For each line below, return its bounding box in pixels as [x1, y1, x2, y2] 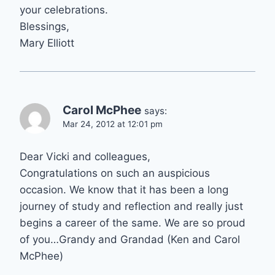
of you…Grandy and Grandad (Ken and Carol [20, 233, 240, 246]
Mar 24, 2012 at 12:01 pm [63, 119, 163, 130]
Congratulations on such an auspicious [20, 167, 210, 180]
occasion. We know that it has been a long [20, 184, 228, 196]
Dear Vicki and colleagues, [20, 150, 150, 163]
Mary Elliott [20, 37, 74, 50]
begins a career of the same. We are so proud [20, 217, 246, 230]
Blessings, [20, 20, 69, 33]
